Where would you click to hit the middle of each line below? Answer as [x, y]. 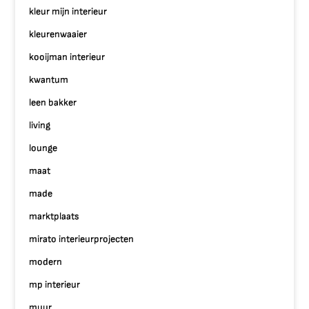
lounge [43, 148]
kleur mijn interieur [68, 11]
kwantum [49, 80]
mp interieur [55, 285]
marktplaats [54, 216]
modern [46, 262]
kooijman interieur [67, 57]
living [40, 125]
